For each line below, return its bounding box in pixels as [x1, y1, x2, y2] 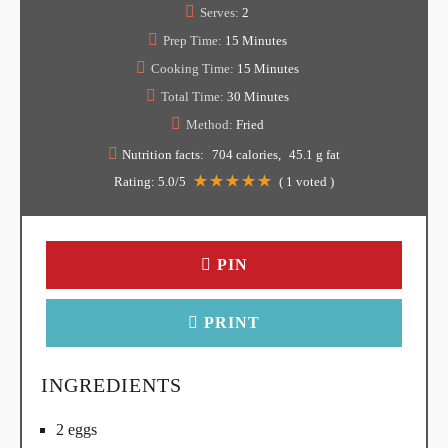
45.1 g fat [289, 147, 340, 163]
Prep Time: [162, 33, 222, 49]
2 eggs [56, 421, 97, 439]
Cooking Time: [150, 61, 234, 77]
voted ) [293, 174, 334, 190]
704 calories [212, 147, 278, 163]
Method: [185, 117, 233, 133]
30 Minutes [226, 89, 289, 105]
